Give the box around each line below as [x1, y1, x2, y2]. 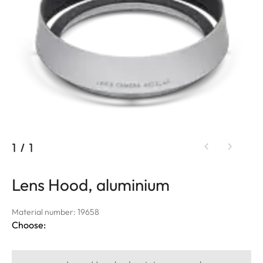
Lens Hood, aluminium [12, 174, 170, 195]
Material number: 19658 [12, 206, 99, 217]
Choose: [12, 218, 46, 231]
